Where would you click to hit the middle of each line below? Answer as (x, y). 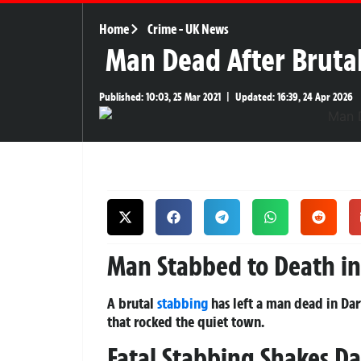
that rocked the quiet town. (186, 321)
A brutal (132, 303)
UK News (207, 29)
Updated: (255, 97)
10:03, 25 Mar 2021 (182, 97)
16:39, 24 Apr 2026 (314, 97)
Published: (121, 97)
